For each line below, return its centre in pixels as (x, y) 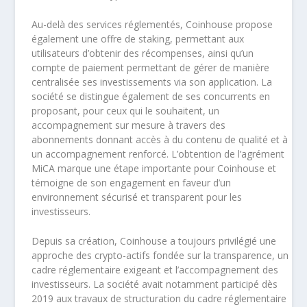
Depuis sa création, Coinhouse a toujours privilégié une (154, 241)
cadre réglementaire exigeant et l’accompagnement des (155, 270)
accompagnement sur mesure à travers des (129, 125)
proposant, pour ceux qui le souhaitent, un (126, 110)
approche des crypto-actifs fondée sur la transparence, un (160, 256)
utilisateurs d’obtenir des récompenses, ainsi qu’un (143, 53)
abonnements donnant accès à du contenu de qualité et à (160, 139)
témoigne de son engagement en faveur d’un (132, 182)
